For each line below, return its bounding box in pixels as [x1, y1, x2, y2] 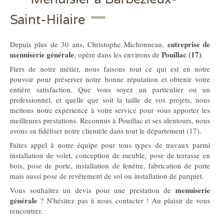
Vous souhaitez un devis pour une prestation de [10, 185, 175, 195]
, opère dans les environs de [74, 50, 162, 59]
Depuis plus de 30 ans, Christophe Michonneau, [10, 39, 167, 49]
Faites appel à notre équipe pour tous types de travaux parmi [10, 140, 210, 150]
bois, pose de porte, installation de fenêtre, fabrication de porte [10, 161, 210, 170]
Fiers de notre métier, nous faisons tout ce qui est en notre [10, 64, 210, 74]
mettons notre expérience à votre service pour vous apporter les [10, 105, 210, 115]
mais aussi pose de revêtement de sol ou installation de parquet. [10, 171, 204, 181]
